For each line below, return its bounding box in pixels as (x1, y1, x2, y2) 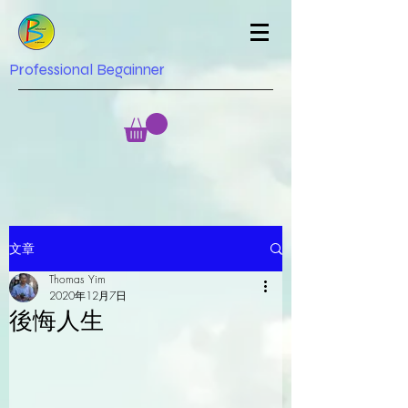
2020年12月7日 (49, 288, 127, 304)
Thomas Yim (49, 271, 106, 288)
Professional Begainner (9, 60, 165, 79)
